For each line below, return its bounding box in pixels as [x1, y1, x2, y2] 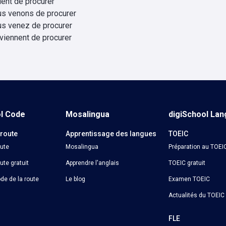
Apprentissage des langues [66, 130, 157, 138]
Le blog [66, 176, 86, 183]
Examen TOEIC [168, 176, 210, 183]
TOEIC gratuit [168, 159, 205, 166]
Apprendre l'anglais [66, 159, 120, 166]
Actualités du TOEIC [168, 192, 224, 199]
